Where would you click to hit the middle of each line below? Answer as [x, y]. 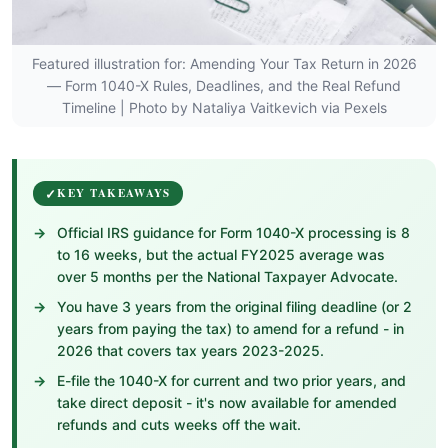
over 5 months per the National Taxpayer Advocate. [227, 276]
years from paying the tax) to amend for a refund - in [230, 328]
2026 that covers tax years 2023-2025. [190, 350]
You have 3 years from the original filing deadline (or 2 [234, 306]
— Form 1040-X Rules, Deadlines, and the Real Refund [224, 85]
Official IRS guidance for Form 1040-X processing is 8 [233, 232]
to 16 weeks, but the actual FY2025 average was [221, 254]
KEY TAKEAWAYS [114, 193]
